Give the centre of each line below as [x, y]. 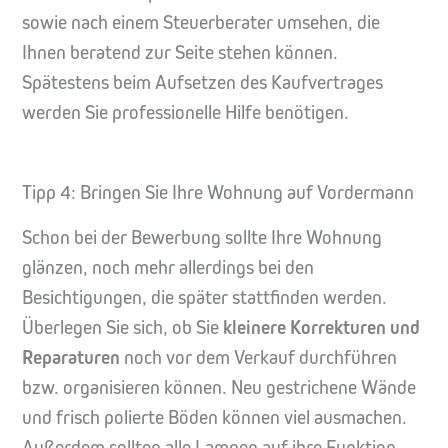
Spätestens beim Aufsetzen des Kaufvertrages [202, 82]
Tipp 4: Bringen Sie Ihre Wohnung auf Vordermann [218, 192]
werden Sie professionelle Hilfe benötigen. [185, 112]
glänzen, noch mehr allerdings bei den [168, 267]
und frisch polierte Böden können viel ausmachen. [214, 417]
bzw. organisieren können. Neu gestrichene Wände [219, 387]
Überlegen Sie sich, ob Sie [122, 327]
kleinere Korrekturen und [321, 327]
